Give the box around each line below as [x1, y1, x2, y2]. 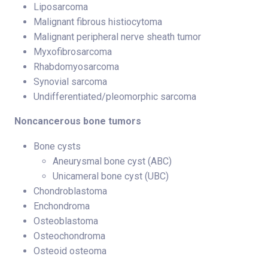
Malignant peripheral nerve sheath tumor [33, 31, 201, 42]
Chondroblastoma [33, 185, 107, 197]
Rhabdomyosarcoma [33, 60, 119, 72]
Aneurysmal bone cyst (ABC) [53, 155, 172, 167]
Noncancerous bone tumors [14, 115, 141, 127]
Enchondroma [33, 200, 90, 212]
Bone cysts [33, 140, 81, 152]
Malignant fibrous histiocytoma [33, 16, 162, 28]
